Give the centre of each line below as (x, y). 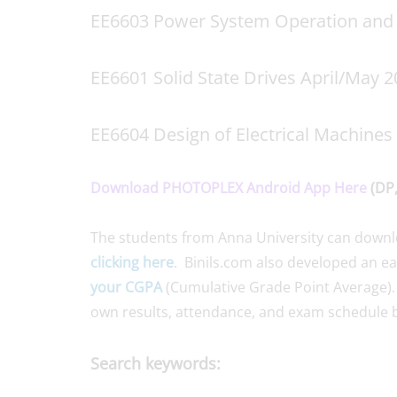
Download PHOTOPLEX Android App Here (229, 187)
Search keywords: (156, 363)
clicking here (132, 262)
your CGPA (126, 287)
